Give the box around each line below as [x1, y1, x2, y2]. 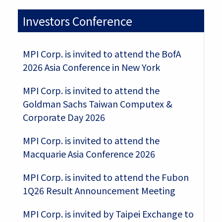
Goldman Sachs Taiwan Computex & [22, 97, 172, 111]
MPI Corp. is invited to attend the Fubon [22, 170, 189, 184]
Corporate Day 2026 [22, 111, 105, 124]
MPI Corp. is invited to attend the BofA [22, 47, 181, 60]
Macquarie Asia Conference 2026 [22, 147, 155, 161]
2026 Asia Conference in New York [22, 60, 160, 74]
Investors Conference [22, 12, 132, 30]
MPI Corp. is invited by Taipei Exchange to [22, 207, 194, 221]
